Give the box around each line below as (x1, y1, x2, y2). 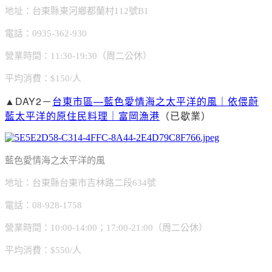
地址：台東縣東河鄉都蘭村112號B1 (5, 5, 149, 16)
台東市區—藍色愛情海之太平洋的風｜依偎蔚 (52, 93, 259, 108)
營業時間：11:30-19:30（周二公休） (5, 50, 152, 61)
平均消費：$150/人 (5, 73, 81, 83)
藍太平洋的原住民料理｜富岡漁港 (5, 108, 160, 123)
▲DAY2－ (5, 93, 52, 108)
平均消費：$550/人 (5, 245, 81, 255)
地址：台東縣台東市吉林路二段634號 (5, 177, 156, 188)
